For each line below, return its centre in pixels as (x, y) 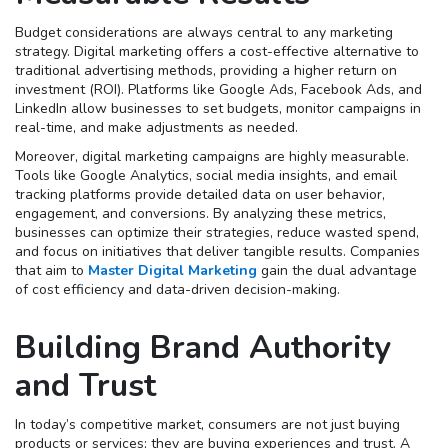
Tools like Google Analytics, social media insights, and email (206, 176)
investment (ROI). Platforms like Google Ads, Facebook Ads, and (218, 90)
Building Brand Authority (203, 348)
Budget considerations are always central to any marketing (204, 33)
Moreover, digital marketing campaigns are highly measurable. (212, 157)
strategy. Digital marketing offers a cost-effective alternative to (217, 52)
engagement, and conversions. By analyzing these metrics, (200, 214)
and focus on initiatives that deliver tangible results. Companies (217, 252)
